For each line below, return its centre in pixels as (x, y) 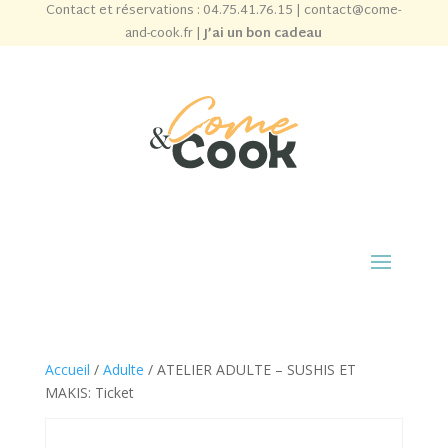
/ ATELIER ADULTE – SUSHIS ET (249, 369)
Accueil (67, 369)
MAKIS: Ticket (89, 392)
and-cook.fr (159, 34)
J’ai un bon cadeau (263, 34)
